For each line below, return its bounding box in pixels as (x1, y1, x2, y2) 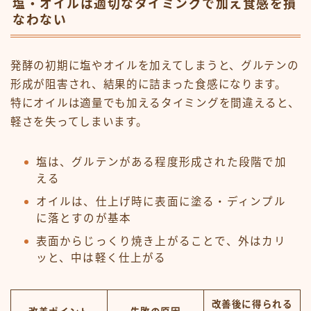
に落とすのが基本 (35, 212, 132, 224)
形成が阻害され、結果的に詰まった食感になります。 (10, 78, 287, 90)
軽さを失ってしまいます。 (10, 116, 148, 128)
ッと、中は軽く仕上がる (35, 252, 167, 264)
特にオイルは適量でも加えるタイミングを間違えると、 (10, 97, 300, 109)
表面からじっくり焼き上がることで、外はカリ (35, 235, 286, 247)
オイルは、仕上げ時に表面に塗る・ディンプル (35, 196, 286, 208)
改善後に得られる (211, 299, 293, 310)
